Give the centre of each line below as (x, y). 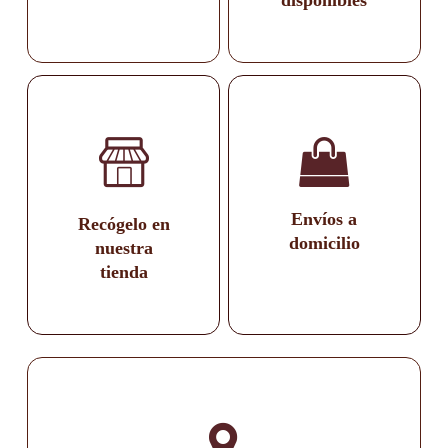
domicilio (324, 242)
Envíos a (324, 218)
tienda (123, 271)
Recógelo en (123, 223)
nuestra (123, 247)
